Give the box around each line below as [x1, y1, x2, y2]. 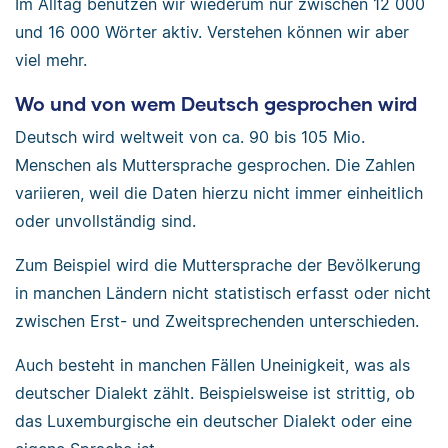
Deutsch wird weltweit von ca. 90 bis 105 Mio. [15, 127, 365, 148]
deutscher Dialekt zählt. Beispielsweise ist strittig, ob [15, 383, 415, 404]
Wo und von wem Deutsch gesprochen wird [15, 91, 417, 115]
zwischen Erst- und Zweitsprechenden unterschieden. [15, 311, 419, 332]
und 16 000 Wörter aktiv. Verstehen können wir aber [15, 21, 409, 42]
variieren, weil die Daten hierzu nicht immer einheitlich [15, 183, 423, 204]
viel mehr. [15, 49, 87, 70]
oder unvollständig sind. [15, 211, 196, 232]
